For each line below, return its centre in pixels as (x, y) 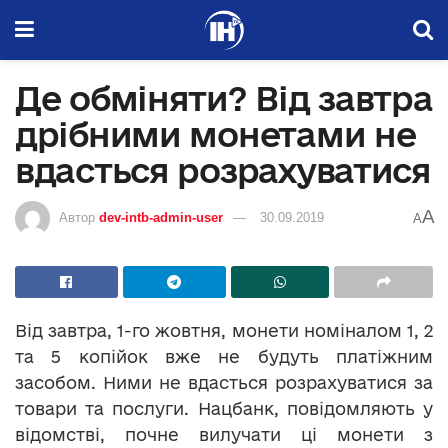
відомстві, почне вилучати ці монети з (224, 434)
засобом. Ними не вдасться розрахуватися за (224, 382)
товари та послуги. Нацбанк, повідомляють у (224, 408)
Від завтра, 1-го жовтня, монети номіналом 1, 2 (224, 330)
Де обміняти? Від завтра (224, 98)
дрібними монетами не (215, 134)
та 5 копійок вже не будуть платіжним (224, 356)
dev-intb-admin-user (161, 217)
